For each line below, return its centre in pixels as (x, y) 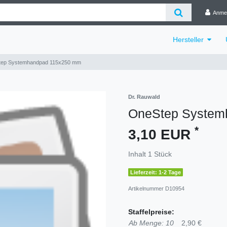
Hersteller (188, 39)
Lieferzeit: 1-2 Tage (156, 172)
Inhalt (138, 154)
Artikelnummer (147, 188)
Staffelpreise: (151, 212)
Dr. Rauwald (144, 97)
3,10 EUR (161, 134)
